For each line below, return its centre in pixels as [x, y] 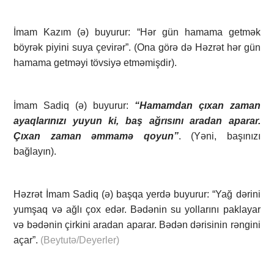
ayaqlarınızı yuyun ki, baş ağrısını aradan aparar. [137, 121]
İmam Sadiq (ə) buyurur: [74, 106]
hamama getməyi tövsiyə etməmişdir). [95, 63]
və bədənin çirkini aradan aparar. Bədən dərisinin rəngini [137, 225]
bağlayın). [35, 152]
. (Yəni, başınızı [219, 136]
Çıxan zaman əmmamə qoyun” [96, 136]
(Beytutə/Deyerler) [80, 240]
